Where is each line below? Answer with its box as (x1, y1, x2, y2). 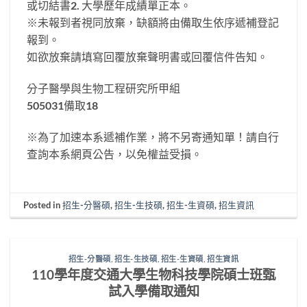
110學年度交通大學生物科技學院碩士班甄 (32, 266, 275, 282)
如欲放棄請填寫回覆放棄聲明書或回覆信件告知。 (27, 49, 268, 63)
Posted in (23, 199, 63, 210)
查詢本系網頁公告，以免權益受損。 (27, 147, 202, 160)
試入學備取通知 (108, 282, 199, 299)
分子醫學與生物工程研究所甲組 (27, 81, 180, 95)
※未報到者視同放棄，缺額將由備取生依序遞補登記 (27, 15, 279, 29)
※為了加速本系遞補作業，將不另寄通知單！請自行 (27, 130, 279, 143)
